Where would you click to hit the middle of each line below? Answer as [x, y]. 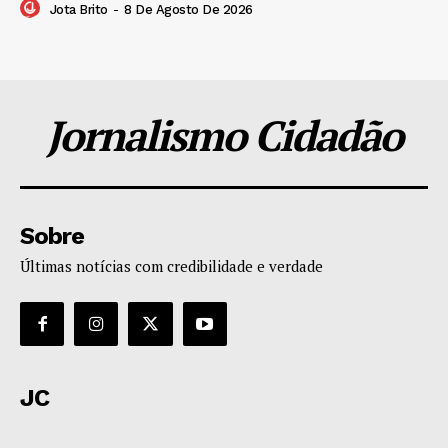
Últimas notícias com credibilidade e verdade [171, 265]
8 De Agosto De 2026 [188, 10]
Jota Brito [78, 10]
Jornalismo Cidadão [224, 134]
